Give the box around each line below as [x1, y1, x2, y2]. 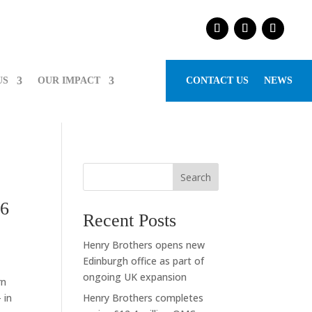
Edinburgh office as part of [83, 254, 205, 267]
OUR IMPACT [38, 75, 101, 86]
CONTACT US [185, 75, 249, 86]
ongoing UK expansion [83, 270, 187, 283]
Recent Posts [83, 210, 177, 231]
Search [180, 170, 211, 184]
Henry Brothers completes [83, 291, 204, 304]
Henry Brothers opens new [83, 238, 205, 251]
